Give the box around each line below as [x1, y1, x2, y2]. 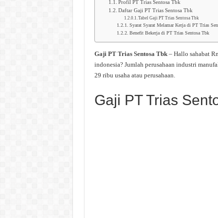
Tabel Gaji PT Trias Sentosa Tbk [138, 16, 200, 20]
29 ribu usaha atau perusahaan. [94, 72, 175, 79]
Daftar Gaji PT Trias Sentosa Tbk [118, 8, 193, 13]
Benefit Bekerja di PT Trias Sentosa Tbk [129, 31, 209, 36]
